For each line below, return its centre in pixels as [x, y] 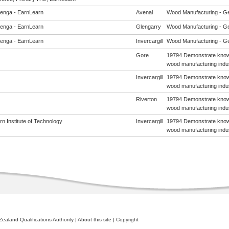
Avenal [144, 12]
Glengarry [148, 27]
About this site [94, 220]
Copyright [127, 220]
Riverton [146, 99]
